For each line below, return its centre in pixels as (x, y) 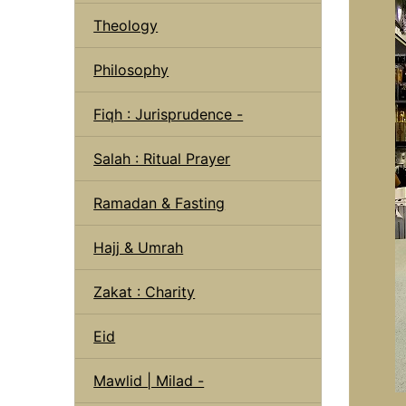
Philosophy (131, 69)
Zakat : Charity (145, 291)
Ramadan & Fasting (159, 203)
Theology (126, 25)
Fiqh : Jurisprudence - (169, 114)
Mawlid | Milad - (149, 380)
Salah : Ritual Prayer (162, 158)
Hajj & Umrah (139, 247)
